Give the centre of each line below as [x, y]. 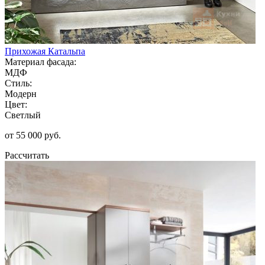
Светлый [23, 115]
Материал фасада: [41, 62]
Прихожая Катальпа [45, 51]
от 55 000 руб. [33, 135]
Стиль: [18, 83]
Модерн [21, 93]
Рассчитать [27, 155]
